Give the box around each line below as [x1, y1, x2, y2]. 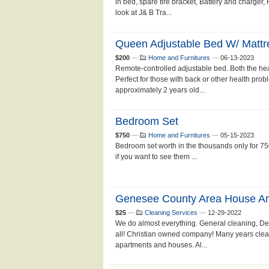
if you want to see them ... [115, 153, 197, 161]
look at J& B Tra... [115, 8, 172, 17]
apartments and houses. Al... [115, 241, 207, 249]
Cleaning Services [145, 209, 198, 216]
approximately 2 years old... [115, 86, 205, 94]
